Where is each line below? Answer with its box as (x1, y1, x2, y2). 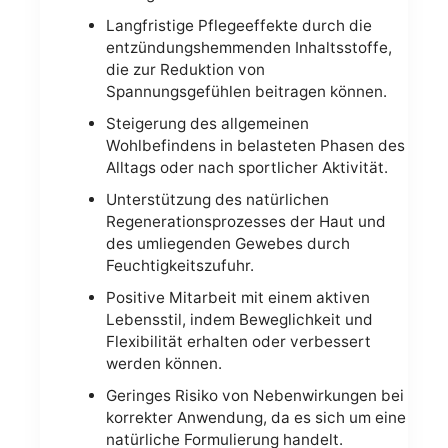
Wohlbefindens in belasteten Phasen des (105, 136, 405, 156)
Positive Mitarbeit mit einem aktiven (105, 288, 370, 308)
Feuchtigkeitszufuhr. (105, 256, 254, 276)
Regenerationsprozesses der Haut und (105, 212, 386, 232)
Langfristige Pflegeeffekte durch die (105, 16, 372, 36)
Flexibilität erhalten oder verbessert (105, 332, 371, 352)
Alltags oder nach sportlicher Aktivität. (105, 158, 388, 178)
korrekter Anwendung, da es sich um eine (105, 408, 406, 428)
